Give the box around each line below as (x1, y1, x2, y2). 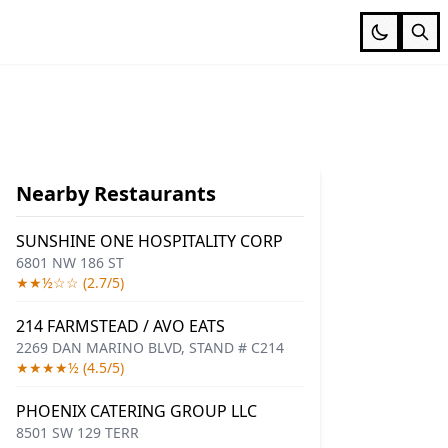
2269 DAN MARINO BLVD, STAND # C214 (16, 338, 284, 357)
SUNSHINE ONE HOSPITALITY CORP (16, 230, 283, 252)
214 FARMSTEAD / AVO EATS (16, 315, 225, 337)
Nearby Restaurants (16, 180, 216, 207)
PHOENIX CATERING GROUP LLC (16, 400, 257, 422)
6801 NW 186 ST (16, 253, 124, 272)
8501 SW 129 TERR (16, 423, 139, 442)
